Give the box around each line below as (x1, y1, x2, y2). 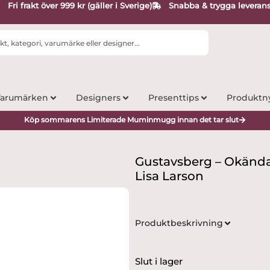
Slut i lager (135, 256, 183, 268)
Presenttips (148, 92, 199, 104)
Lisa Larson (135, 169, 204, 184)
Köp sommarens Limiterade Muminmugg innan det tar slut (24, 115, 239, 125)
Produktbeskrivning (135, 218, 223, 229)
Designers (75, 92, 121, 104)
